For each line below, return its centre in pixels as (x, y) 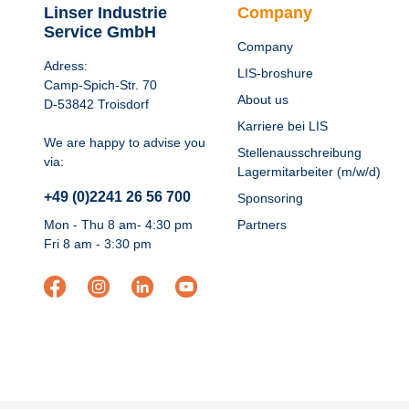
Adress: (66, 66)
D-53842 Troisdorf (96, 104)
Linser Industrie (105, 13)
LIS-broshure (275, 73)
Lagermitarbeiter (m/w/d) (309, 172)
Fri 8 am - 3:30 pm (98, 244)
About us (263, 100)
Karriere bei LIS (283, 126)
